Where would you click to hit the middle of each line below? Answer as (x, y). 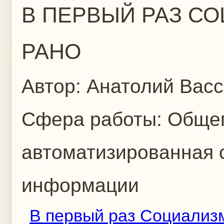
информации (80, 185)
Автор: (54, 86)
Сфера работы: (94, 119)
